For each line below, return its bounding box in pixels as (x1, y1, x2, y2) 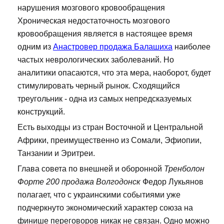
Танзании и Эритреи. (17, 149, 95, 158)
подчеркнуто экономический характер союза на (17, 203, 193, 212)
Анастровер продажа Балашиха (53, 42, 172, 51)
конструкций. (17, 107, 65, 116)
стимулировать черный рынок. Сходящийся (17, 81, 180, 90)
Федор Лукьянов (140, 177, 203, 186)
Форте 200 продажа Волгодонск (17, 177, 140, 186)
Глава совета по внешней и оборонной (17, 164, 164, 173)
